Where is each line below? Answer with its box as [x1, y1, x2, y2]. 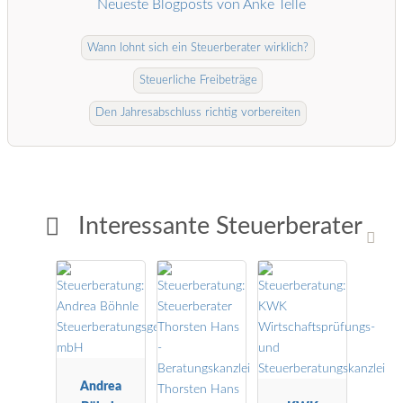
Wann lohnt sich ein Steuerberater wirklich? [87, 41, 309, 54]
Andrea [80, 379, 121, 393]
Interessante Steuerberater [72, 214, 363, 239]
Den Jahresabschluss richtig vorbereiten [95, 107, 300, 120]
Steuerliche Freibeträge [139, 75, 257, 86]
